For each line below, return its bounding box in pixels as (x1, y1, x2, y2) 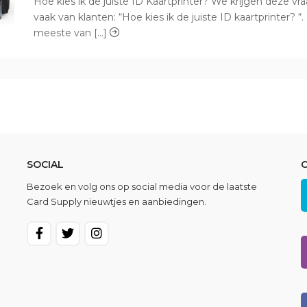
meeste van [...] (34, 27, 110, 39)
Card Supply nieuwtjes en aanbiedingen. (27, 196, 206, 207)
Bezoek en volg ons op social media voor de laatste (27, 181, 257, 192)
